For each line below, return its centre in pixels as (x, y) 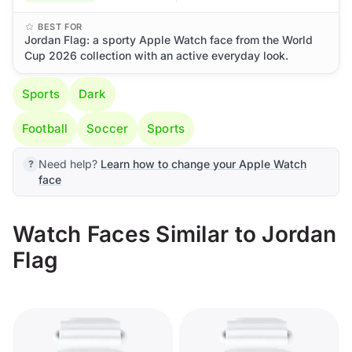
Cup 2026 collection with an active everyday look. (156, 55)
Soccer (108, 128)
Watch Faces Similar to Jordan (175, 234)
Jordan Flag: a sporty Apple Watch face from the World (169, 40)
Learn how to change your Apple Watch (203, 164)
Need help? (70, 164)
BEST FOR (60, 27)
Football (45, 128)
